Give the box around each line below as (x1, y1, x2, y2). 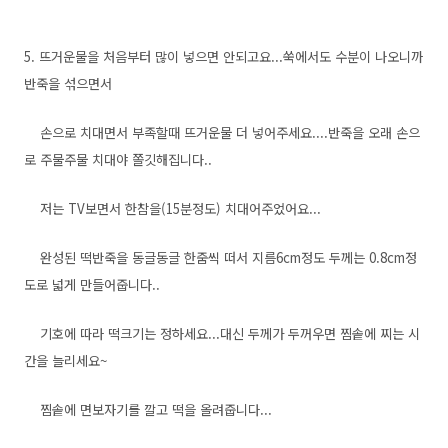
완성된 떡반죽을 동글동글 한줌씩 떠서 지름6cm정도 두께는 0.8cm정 (24, 248, 417, 267)
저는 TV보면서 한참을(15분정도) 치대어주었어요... (24, 199, 321, 218)
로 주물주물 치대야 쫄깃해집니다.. (24, 150, 212, 169)
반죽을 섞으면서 (24, 74, 112, 93)
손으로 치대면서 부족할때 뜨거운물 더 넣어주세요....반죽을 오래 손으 (24, 123, 420, 142)
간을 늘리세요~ (24, 351, 107, 370)
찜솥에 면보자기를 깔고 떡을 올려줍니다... (24, 400, 272, 419)
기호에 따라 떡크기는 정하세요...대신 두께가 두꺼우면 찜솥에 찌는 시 (24, 324, 420, 343)
